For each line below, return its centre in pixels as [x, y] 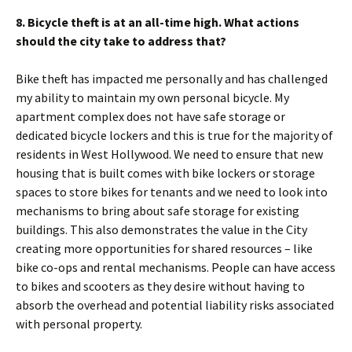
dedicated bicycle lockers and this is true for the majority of [174, 135]
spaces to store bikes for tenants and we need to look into [172, 192]
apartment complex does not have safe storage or [150, 116]
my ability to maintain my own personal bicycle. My [152, 97]
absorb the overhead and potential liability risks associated [175, 305]
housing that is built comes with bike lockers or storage [165, 173]
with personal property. [79, 324]
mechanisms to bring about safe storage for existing [158, 211]
